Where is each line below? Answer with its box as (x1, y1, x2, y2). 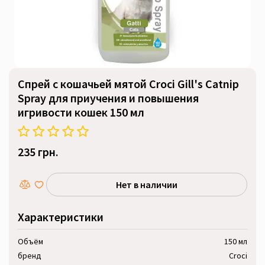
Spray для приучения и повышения (18, 91, 199, 105)
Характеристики (18, 209, 104, 224)
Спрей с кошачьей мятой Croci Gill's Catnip (18, 76, 239, 91)
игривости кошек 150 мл (18, 105, 144, 119)
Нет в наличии (116, 178, 177, 190)
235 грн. (18, 144, 59, 159)
